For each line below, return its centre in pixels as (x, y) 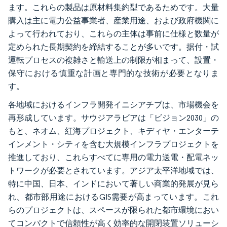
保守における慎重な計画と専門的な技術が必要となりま (113, 73)
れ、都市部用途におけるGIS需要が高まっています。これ (113, 197)
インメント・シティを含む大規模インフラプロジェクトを (113, 144)
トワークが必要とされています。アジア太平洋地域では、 (113, 171)
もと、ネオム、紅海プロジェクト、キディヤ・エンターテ (113, 131)
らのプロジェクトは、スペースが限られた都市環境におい (113, 210)
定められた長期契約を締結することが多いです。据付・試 (113, 47)
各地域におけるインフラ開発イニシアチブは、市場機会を (113, 105)
